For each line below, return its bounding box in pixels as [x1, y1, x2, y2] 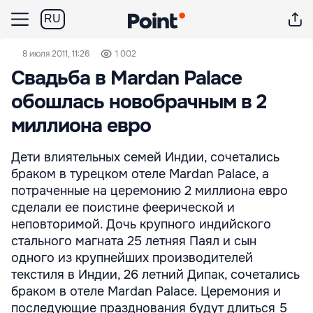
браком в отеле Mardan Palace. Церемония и [11, 284, 281, 299]
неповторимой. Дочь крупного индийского [11, 217, 271, 232]
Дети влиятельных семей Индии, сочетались [11, 150, 279, 165]
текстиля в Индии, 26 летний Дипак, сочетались [11, 267, 300, 282]
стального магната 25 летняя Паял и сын [11, 233, 256, 249]
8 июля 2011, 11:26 [22, 48, 89, 59]
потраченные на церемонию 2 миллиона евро [11, 183, 288, 198]
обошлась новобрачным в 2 [11, 89, 266, 115]
